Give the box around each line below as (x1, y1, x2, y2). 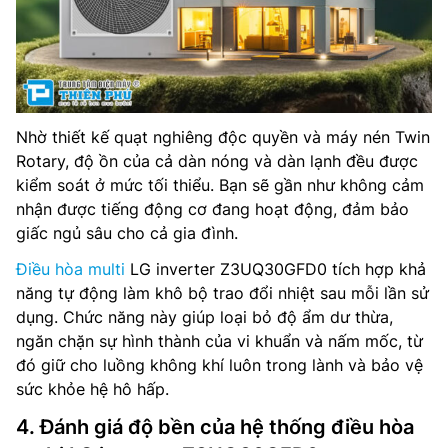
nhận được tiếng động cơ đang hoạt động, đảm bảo (16, 198, 409, 219)
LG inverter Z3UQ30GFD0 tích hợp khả (125, 258, 426, 279)
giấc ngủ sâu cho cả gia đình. (16, 222, 238, 243)
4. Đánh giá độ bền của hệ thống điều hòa (16, 414, 414, 439)
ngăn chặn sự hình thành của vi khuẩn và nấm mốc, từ (16, 330, 423, 351)
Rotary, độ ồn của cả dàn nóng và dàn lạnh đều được (16, 150, 418, 171)
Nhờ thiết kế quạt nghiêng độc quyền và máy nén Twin (16, 126, 430, 147)
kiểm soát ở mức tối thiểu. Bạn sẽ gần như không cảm (16, 174, 424, 195)
